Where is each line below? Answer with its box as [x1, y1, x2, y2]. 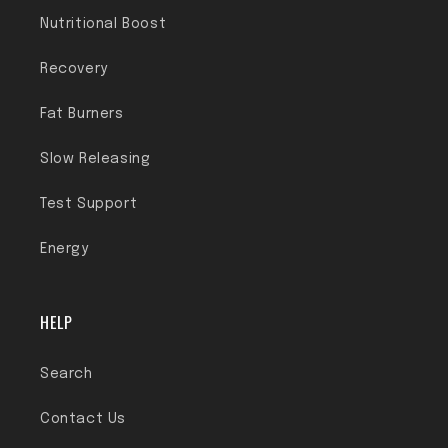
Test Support [40, 197, 138, 211]
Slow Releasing [40, 152, 151, 166]
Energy [40, 242, 89, 256]
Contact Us [40, 412, 126, 426]
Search [40, 367, 93, 381]
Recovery [40, 62, 108, 76]
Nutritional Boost [40, 17, 167, 31]
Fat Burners [40, 107, 124, 121]
